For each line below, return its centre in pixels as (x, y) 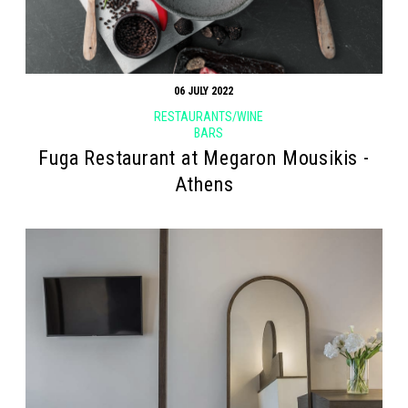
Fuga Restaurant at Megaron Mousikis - (204, 158)
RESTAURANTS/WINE (208, 117)
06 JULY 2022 (204, 92)
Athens (204, 185)
